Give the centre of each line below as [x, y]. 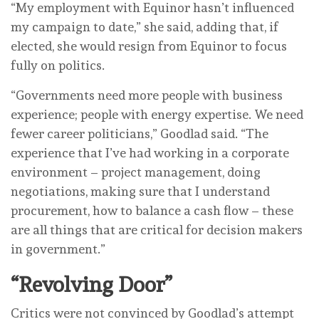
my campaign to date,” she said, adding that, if [145, 26]
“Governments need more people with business [147, 95]
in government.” [58, 249]
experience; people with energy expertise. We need [157, 114]
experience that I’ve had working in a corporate [150, 152]
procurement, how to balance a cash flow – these [152, 210]
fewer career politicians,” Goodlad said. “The [140, 133]
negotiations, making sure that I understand [140, 191]
